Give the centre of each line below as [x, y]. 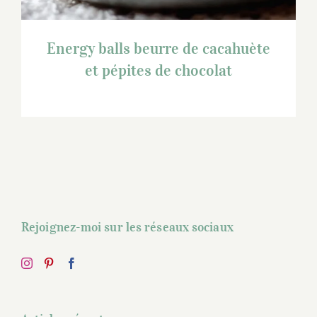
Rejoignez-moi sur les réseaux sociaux [127, 227]
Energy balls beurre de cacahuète [158, 48]
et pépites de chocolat [158, 70]
